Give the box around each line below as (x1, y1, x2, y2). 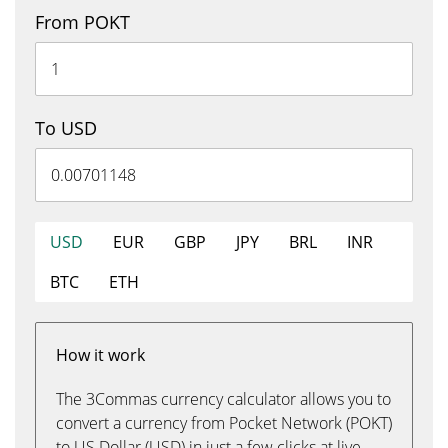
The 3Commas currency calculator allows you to (56, 388, 391, 410)
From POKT (35, 10, 130, 34)
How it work (56, 344, 145, 366)
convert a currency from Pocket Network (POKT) (56, 412, 392, 434)
